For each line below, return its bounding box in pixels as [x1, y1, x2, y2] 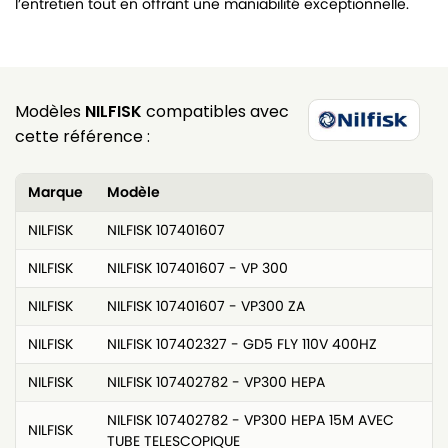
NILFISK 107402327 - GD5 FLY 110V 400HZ [107, 333, 377, 354]
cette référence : [15, 124, 150, 148]
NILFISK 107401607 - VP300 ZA [107, 295, 305, 316]
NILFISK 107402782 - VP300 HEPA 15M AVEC [107, 409, 394, 430]
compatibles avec [142, 99, 289, 123]
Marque [28, 181, 83, 202]
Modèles [15, 99, 85, 123]
